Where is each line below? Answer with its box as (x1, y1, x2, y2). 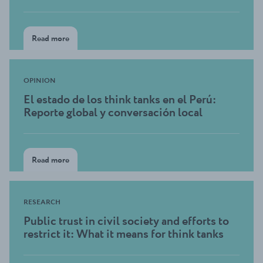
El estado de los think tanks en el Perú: (23, 93, 216, 106)
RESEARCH (23, 198, 60, 206)
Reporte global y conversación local (23, 106, 203, 119)
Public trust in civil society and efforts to (23, 214, 229, 228)
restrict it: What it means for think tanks (23, 227, 224, 241)
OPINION (23, 76, 56, 85)
